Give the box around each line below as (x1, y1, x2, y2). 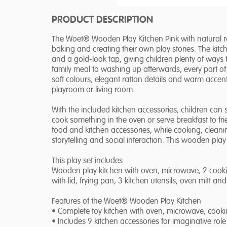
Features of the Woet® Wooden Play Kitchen (52, 198, 201, 206)
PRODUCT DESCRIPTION (52, 15, 153, 25)
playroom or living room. (52, 86, 135, 94)
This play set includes (52, 157, 123, 165)
